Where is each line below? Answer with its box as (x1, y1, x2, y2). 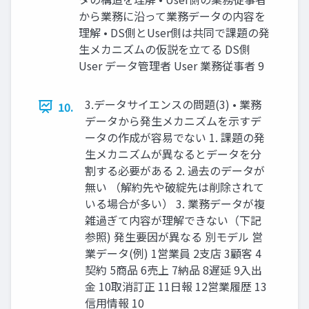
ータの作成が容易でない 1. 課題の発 (85, 128, 265, 146)
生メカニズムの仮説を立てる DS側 (79, 40, 250, 57)
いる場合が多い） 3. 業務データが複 (85, 195, 265, 212)
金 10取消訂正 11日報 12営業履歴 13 (85, 277, 267, 295)
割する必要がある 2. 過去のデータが (85, 161, 265, 179)
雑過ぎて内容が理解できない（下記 (85, 211, 261, 228)
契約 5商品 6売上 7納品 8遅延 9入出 (85, 261, 262, 278)
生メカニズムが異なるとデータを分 (85, 145, 261, 162)
